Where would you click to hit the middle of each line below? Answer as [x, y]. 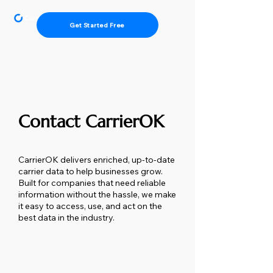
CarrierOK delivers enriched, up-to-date [97, 160]
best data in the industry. [66, 218]
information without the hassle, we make [97, 194]
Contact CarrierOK [91, 122]
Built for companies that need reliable [92, 183]
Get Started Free [97, 25]
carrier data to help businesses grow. [90, 171]
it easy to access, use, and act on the [90, 206]
